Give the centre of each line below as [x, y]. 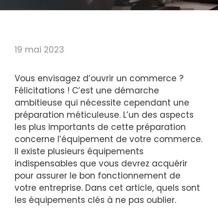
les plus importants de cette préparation [100, 127]
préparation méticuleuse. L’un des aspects [104, 115]
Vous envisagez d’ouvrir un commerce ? [99, 78]
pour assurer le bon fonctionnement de [98, 175]
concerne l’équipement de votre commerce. [109, 139]
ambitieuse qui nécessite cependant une [102, 102]
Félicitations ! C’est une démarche [87, 90]
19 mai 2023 [39, 49]
